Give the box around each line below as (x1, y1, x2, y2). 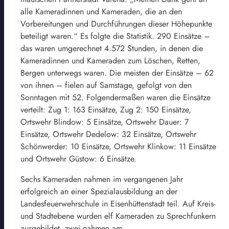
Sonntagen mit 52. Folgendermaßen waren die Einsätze (20, 91, 211, 103)
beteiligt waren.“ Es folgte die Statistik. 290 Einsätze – (20, 30, 210, 42)
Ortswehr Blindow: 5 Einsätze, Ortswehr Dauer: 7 (20, 116, 189, 128)
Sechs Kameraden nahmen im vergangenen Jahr (20, 173, 183, 185)
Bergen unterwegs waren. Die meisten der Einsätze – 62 (20, 66, 214, 79)
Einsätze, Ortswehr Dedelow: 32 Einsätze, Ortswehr (20, 128, 196, 140)
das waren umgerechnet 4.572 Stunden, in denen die (20, 42, 203, 54)
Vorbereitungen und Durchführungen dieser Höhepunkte (20, 17, 212, 30)
